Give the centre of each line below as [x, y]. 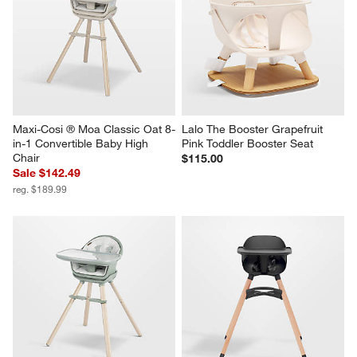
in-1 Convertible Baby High [82, 143]
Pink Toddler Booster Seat [247, 143]
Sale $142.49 [47, 173]
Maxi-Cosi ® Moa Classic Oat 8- [94, 129]
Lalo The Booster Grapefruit [254, 129]
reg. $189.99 [40, 188]
